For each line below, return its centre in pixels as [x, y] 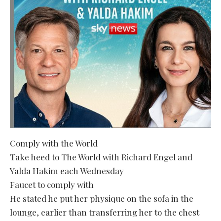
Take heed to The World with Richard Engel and [101, 157]
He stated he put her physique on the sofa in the [102, 198]
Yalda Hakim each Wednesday [67, 170]
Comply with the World [54, 143]
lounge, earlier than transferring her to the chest [105, 212]
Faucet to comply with [52, 184]
